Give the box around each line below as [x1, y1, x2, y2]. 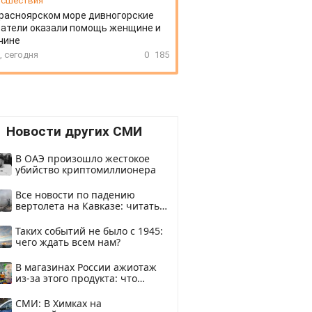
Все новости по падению [15, 188, 135, 201]
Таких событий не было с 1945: [15, 224, 163, 237]
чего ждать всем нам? [15, 235, 120, 249]
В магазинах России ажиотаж [15, 260, 157, 274]
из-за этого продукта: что [15, 272, 137, 285]
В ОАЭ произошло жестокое [15, 152, 150, 165]
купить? [15, 283, 52, 296]
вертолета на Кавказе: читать [15, 199, 159, 212]
